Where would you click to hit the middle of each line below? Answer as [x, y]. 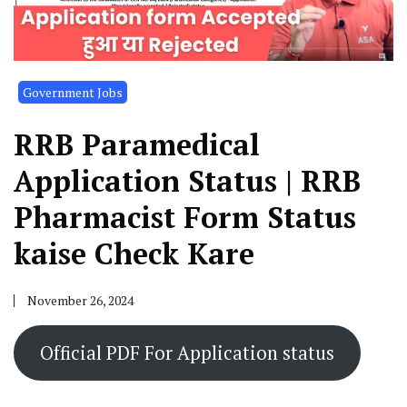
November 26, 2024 [80, 301]
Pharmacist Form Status [185, 218]
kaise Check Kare [134, 254]
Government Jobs [73, 93]
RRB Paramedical [137, 145]
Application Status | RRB [187, 181]
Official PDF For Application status [187, 352]
